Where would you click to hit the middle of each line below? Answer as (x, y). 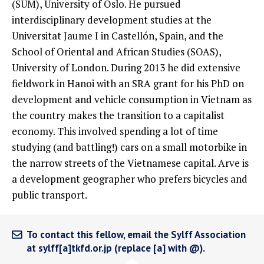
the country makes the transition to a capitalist (118, 115)
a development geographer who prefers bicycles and (130, 179)
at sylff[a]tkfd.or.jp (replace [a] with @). (116, 248)
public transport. (49, 195)
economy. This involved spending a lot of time (115, 131)
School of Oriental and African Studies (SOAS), (116, 52)
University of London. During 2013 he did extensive (126, 67)
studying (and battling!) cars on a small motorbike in (129, 147)
